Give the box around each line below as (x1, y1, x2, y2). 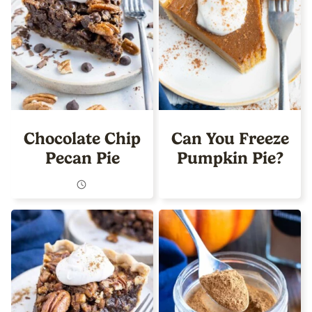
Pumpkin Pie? (176, 148, 283, 168)
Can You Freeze (171, 128, 289, 148)
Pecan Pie (45, 148, 120, 168)
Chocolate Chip (24, 128, 141, 148)
